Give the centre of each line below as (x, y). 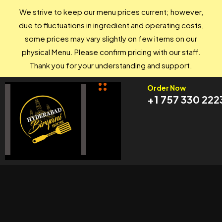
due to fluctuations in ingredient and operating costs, (111, 25)
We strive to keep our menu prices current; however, (111, 12)
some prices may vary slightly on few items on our (111, 38)
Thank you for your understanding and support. (111, 65)
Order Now (167, 88)
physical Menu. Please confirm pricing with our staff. (111, 52)
